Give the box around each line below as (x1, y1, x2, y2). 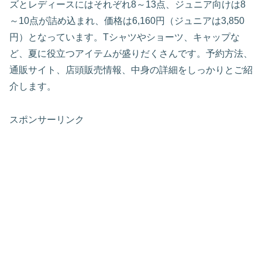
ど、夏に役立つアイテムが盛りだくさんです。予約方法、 (9, 49, 253, 59)
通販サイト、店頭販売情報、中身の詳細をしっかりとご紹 (9, 65, 253, 75)
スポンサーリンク (9, 114, 84, 125)
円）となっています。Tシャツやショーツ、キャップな (9, 32, 240, 43)
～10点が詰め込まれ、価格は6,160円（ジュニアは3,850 (9, 16, 244, 26)
